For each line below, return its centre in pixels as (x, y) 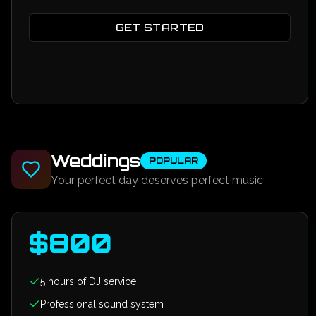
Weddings (96, 161)
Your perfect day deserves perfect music (157, 180)
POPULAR (174, 160)
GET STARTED (160, 27)
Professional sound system (102, 304)
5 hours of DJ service (88, 281)
